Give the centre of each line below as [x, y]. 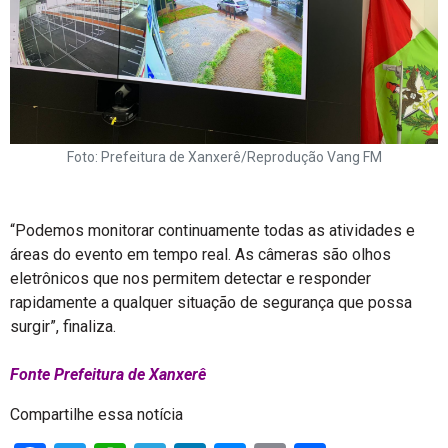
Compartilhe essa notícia [96, 414]
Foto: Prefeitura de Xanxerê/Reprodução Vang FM [224, 157]
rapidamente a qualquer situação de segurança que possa [211, 302]
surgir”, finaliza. [63, 326]
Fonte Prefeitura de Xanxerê [108, 374]
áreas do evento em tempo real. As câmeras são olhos [200, 254]
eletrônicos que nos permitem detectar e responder [190, 278]
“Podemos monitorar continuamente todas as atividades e [212, 230]
